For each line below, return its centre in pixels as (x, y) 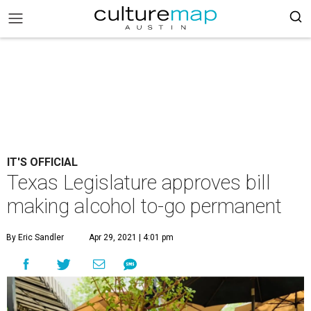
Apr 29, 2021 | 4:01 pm (131, 237)
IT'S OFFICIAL (42, 162)
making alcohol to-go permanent (144, 206)
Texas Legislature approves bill (139, 183)
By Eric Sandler (35, 237)
